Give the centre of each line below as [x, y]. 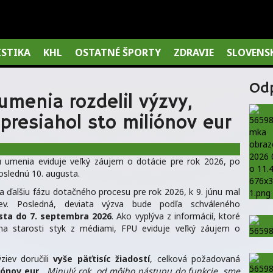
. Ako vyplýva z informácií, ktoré [176, 216]
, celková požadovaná [195, 259]
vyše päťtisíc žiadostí [102, 259]
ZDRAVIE [193, 52]
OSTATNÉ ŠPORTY [118, 52]
